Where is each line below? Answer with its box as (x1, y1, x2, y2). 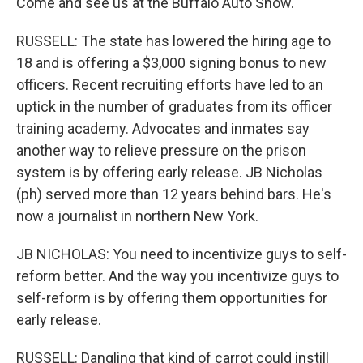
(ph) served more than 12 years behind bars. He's (16, 186, 331, 203)
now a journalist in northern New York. (16, 207, 258, 224)
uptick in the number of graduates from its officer (16, 98, 332, 115)
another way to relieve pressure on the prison (16, 142, 306, 159)
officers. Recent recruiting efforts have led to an (16, 76, 323, 93)
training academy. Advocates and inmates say (16, 120, 310, 137)
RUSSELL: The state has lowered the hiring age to (16, 32, 331, 49)
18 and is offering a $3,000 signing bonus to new (16, 54, 327, 71)
